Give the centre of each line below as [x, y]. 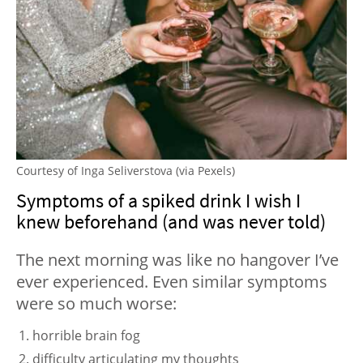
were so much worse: [96, 303]
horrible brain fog [86, 335]
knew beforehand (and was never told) [171, 221]
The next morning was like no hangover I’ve [177, 259]
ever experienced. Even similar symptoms [172, 281]
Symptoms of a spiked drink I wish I [158, 200]
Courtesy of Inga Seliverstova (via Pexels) [126, 170]
